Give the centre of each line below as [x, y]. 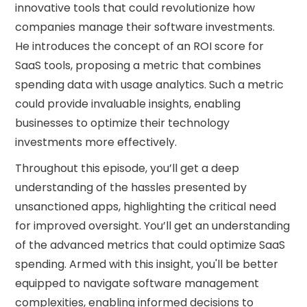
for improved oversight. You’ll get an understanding [153, 226]
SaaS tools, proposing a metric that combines [138, 65]
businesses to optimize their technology [123, 123]
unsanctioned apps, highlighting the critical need [146, 207]
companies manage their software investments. [145, 27]
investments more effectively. [96, 142]
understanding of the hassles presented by [131, 187]
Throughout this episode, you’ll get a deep [127, 168]
